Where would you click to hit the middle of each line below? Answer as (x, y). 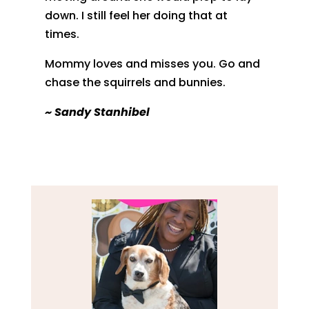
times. (62, 34)
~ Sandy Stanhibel (97, 112)
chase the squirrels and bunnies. (135, 83)
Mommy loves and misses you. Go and (152, 64)
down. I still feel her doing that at (136, 16)
